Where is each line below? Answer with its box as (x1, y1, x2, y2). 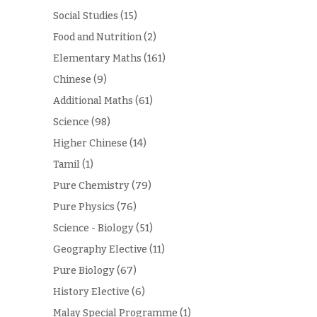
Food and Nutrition (52, 31, 142, 44)
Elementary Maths (52, 52, 142, 65)
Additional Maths (52, 95, 133, 108)
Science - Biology (52, 222, 134, 235)
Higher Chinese (52, 137, 127, 150)
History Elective (52, 286, 129, 299)
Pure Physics (52, 201, 115, 214)
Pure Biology (52, 265, 115, 277)
